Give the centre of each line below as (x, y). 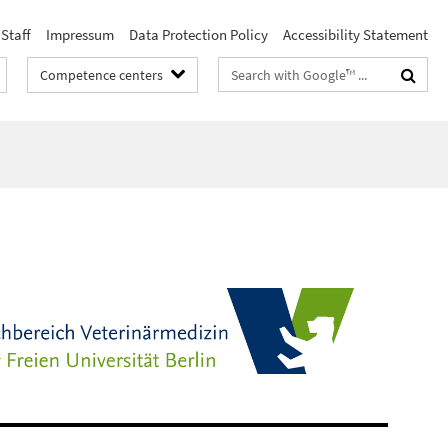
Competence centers (101, 75)
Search (240, 70)
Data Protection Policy (198, 34)
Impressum (80, 34)
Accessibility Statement (355, 34)
